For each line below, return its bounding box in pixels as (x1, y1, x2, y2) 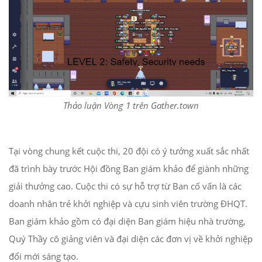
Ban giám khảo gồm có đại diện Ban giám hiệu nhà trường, (9, 215, 246, 227)
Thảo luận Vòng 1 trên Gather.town (63, 99, 199, 112)
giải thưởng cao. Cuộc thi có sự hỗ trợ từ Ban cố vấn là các (9, 180, 242, 192)
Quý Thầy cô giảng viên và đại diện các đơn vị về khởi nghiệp (9, 233, 253, 245)
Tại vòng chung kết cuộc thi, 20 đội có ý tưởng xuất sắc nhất (9, 145, 249, 157)
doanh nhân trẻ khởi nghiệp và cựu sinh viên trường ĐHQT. (9, 198, 247, 210)
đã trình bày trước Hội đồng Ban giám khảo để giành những (9, 163, 249, 175)
